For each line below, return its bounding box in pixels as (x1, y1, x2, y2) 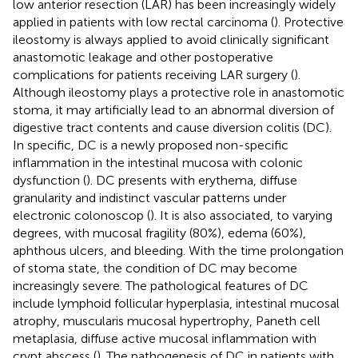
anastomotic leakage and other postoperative (13, 49, 273, 65)
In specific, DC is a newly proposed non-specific (13, 137, 288, 153)
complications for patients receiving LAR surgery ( (13, 66, 294, 82)
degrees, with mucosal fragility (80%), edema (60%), (13, 225, 306, 241)
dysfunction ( (13, 172, 86, 188)
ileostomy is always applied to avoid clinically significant (13, 31, 329, 47)
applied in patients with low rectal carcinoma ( (13, 14, 274, 30)
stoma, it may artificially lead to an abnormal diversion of (13, 101, 334, 117)
